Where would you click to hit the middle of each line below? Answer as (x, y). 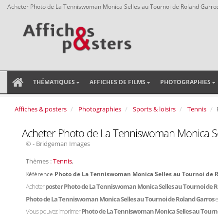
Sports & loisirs (154, 109)
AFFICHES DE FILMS (118, 82)
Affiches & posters (41, 109)
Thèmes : (39, 161)
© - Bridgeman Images (58, 144)
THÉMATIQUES (54, 82)
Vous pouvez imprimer (54, 211)
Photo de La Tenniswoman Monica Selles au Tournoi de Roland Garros (120, 199)
